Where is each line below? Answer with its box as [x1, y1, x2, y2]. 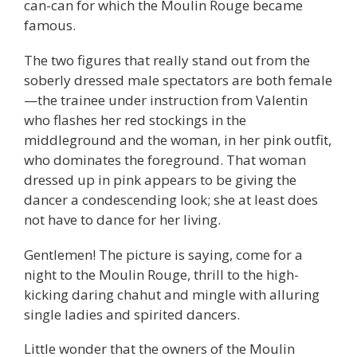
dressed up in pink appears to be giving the [24, 170, 296, 189]
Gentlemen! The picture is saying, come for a [24, 245, 303, 264]
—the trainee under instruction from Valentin [24, 90, 308, 109]
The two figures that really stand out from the [24, 50, 310, 69]
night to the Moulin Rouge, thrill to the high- [24, 265, 299, 284]
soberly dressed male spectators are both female [24, 70, 332, 89]
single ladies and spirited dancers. [24, 304, 240, 324]
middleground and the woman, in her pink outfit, [24, 130, 331, 149]
